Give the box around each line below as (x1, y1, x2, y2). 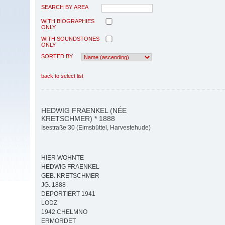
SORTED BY (41, 53, 73, 59)
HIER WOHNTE (41, 154, 84, 162)
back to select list (41, 72, 83, 79)
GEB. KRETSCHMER (41, 172, 99, 180)
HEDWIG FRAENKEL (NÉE (41, 106, 127, 115)
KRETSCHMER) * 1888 (41, 114, 115, 123)
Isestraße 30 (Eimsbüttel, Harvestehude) (41, 124, 151, 132)
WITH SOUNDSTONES (41, 35, 99, 42)
